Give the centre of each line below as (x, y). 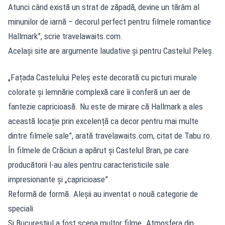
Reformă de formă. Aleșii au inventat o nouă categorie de (103, 194)
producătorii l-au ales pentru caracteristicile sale (89, 164)
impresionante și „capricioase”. (59, 179)
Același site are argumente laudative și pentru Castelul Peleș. (111, 50)
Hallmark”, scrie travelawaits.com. (66, 36)
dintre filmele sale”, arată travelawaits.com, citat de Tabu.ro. (110, 135)
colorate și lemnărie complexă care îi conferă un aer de (99, 92)
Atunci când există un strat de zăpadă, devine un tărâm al (104, 7)
